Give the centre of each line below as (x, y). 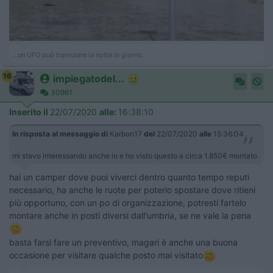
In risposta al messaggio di (60, 133)
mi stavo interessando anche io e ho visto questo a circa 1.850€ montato (135, 155)
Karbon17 (126, 133)
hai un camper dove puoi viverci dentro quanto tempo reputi (129, 177)
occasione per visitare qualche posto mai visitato (106, 255)
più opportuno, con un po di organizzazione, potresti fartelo (128, 202)
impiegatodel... (89, 78)
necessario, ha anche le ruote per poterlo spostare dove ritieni (132, 190)
